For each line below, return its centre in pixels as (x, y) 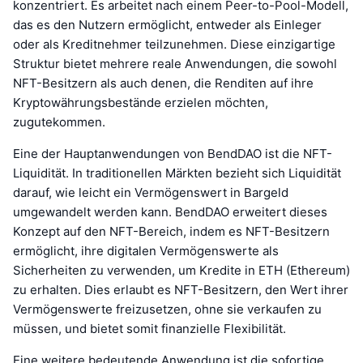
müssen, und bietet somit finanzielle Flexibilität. (149, 328)
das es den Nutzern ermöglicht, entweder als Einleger (167, 24)
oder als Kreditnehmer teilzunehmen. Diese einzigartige (174, 44)
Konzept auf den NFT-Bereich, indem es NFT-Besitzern (171, 231)
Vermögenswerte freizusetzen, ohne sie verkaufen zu (167, 309)
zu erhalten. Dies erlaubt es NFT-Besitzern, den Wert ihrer (181, 289)
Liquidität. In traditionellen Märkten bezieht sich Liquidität (177, 173)
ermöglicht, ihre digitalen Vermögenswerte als (146, 250)
